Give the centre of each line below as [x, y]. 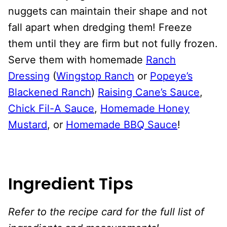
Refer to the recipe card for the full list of [106, 212]
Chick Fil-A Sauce [51, 108]
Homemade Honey [145, 108]
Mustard [28, 124]
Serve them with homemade [77, 60]
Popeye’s [171, 76]
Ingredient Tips [71, 183]
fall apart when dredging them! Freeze [100, 27]
